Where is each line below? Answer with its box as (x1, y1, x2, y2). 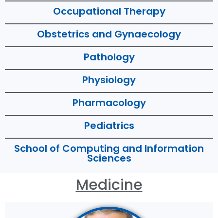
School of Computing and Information (14, 141, 204, 155)
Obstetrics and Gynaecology (37, 27, 181, 41)
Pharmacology (72, 95, 146, 109)
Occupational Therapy (53, 4, 165, 18)
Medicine (75, 174, 143, 195)
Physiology (82, 73, 136, 87)
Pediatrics (84, 118, 134, 132)
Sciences (87, 151, 131, 165)
